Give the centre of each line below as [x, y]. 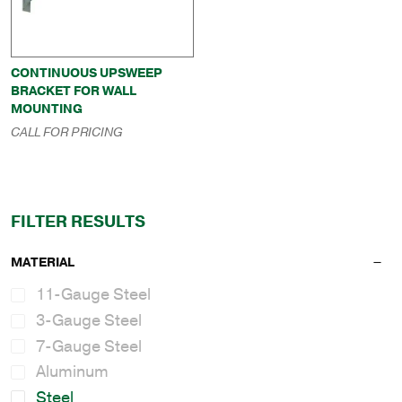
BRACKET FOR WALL [74, 91]
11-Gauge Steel [93, 295]
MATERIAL [43, 263]
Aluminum [72, 372]
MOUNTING [47, 109]
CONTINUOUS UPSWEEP [87, 73]
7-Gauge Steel [89, 346]
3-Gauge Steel [89, 320]
